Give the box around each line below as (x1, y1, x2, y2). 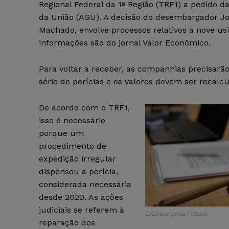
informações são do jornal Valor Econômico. (39, 38, 211, 48)
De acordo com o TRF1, (39, 103, 130, 113)
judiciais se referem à (39, 205, 124, 215)
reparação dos (39, 218, 95, 228)
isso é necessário (39, 116, 105, 126)
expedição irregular (39, 154, 116, 164)
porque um (39, 128, 84, 139)
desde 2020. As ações (39, 192, 123, 202)
